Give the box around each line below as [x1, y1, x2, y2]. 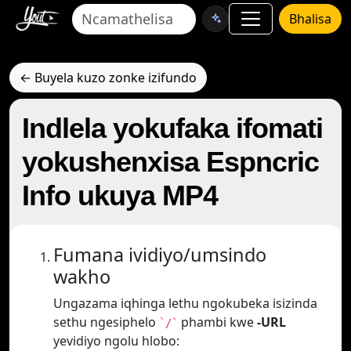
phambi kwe [178, 313, 257, 331]
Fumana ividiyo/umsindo [53, 242, 266, 267]
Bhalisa [289, 10, 331, 27]
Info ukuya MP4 [22, 179, 218, 212]
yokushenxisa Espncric [22, 146, 319, 178]
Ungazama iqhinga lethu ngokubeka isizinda [53, 295, 317, 312]
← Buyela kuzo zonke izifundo [20, 69, 197, 86]
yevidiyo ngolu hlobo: [53, 332, 179, 349]
